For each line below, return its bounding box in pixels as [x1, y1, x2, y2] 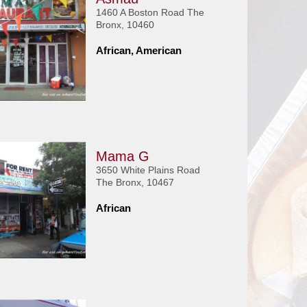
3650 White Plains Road [95, 164, 200, 175]
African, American [95, 45, 182, 56]
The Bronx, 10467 [95, 177, 174, 188]
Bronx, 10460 [95, 19, 154, 30]
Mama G [95, 149, 149, 164]
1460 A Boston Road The [95, 7, 204, 18]
